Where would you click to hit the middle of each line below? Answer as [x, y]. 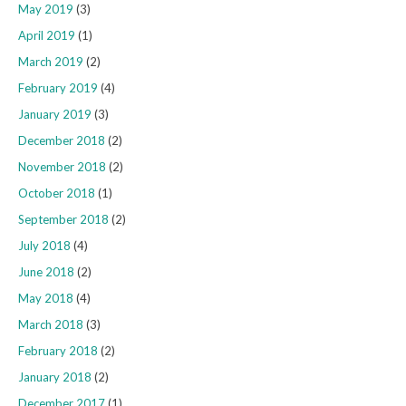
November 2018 [62, 167]
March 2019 [51, 62]
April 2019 [47, 36]
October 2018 [57, 193]
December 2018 [62, 141]
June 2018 [46, 272]
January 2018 [55, 377]
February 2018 [58, 351]
